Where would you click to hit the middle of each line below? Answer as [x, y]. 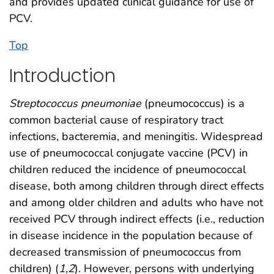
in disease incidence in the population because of [131, 235]
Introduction [62, 76]
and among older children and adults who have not [136, 202]
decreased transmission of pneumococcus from [125, 252]
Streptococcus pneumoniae [75, 103]
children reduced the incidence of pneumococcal [128, 169]
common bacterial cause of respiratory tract [116, 120]
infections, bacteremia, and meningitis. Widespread [136, 136]
